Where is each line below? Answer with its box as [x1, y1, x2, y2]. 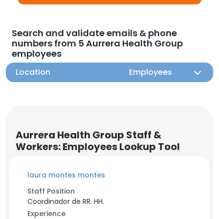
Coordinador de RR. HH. [27, 197, 104, 206]
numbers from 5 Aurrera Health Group [12, 37, 183, 49]
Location [16, 66, 50, 78]
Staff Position [27, 186, 75, 196]
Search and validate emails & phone [12, 27, 177, 39]
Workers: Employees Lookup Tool [16, 140, 180, 153]
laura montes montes [27, 170, 105, 180]
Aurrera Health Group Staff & [16, 128, 161, 142]
